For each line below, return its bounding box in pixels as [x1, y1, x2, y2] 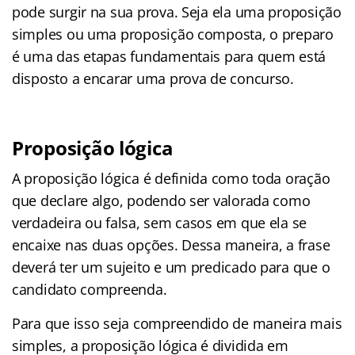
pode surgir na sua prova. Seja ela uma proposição [12, 2, 342, 21]
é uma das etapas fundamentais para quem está [12, 46, 326, 66]
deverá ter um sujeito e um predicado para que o [12, 257, 330, 277]
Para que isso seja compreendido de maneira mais [12, 313, 342, 333]
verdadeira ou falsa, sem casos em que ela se [12, 212, 307, 232]
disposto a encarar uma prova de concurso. [12, 68, 294, 88]
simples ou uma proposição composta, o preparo [12, 24, 334, 44]
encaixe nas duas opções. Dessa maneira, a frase [12, 235, 330, 254]
